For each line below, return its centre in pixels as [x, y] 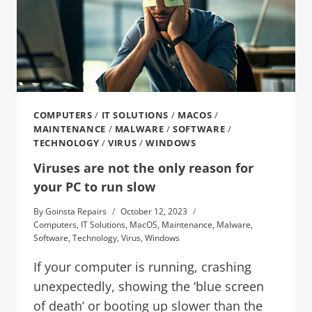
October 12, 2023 [154, 212]
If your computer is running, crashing [142, 267]
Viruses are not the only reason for [143, 168]
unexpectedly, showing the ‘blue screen [149, 287]
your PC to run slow [94, 187]
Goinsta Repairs [76, 212]
